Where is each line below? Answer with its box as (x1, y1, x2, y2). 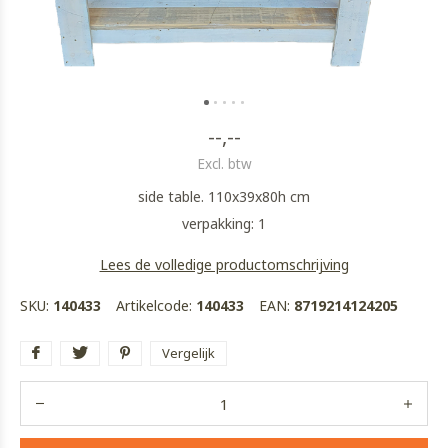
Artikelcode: (116, 296, 196, 315)
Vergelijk (162, 344, 215, 362)
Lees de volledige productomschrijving (99, 255, 349, 274)
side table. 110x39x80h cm (138, 187, 310, 206)
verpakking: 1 (182, 214, 266, 233)
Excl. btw (196, 155, 252, 173)
